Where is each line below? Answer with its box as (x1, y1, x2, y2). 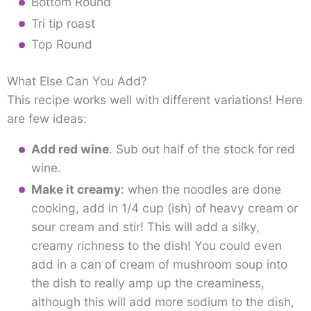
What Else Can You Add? (7, 74, 147, 89)
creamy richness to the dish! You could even (31, 237, 282, 253)
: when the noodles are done (120, 181, 281, 196)
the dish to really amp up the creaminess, (31, 275, 264, 290)
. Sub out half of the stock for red (108, 142, 295, 157)
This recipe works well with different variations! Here (7, 92, 303, 108)
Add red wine (31, 142, 109, 157)
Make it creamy (31, 181, 121, 196)
